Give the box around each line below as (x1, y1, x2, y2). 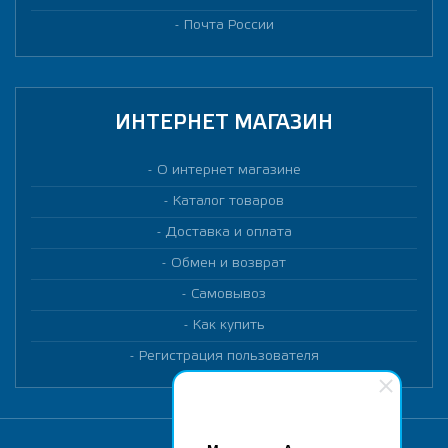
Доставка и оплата (165, 226, 292, 239)
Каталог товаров (173, 195, 284, 208)
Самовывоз (191, 288, 266, 301)
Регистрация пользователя (138, 350, 319, 363)
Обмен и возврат (171, 257, 286, 270)
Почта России (183, 19, 274, 32)
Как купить (192, 319, 265, 332)
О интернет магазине (156, 164, 301, 177)
